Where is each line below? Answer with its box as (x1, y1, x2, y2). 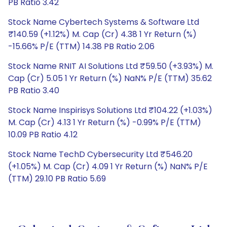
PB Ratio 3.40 (8, 85, 59, 96)
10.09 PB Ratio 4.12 (8, 129, 78, 140)
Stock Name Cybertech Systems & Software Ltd (8, 16, 199, 28)
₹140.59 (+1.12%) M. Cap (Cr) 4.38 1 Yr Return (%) (8, 28, 197, 40)
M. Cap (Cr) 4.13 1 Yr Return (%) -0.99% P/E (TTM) (8, 117, 201, 128)
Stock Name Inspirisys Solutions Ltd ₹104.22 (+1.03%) (8, 104, 212, 116)
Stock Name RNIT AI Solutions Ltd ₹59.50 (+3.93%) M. (8, 60, 213, 72)
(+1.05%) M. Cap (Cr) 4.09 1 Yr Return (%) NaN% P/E (8, 161, 208, 172)
